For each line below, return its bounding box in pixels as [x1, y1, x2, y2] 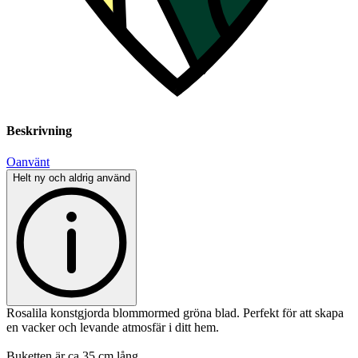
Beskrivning [6, 124, 72, 138]
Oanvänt [6, 155, 50, 169]
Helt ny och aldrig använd [13, 172, 130, 185]
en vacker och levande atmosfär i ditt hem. [6, 320, 219, 335]
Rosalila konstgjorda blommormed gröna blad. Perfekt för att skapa [6, 306, 344, 320]
